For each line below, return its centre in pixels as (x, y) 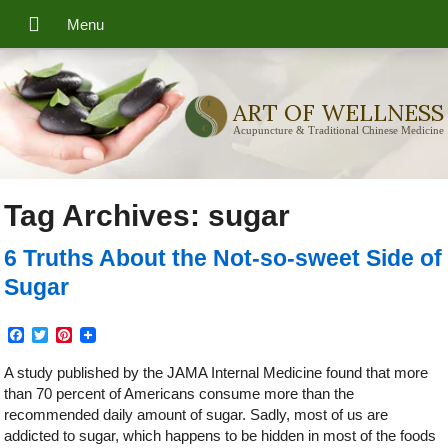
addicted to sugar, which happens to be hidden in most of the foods (220, 436)
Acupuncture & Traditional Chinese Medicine (338, 130)
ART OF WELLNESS (338, 113)
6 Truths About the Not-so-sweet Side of (223, 259)
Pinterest (104, 335)
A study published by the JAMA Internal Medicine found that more (216, 373)
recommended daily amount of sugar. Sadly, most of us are (196, 415)
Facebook (60, 335)
